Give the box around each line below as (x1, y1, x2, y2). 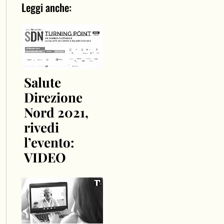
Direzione (23, 88, 82, 106)
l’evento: (23, 133, 74, 151)
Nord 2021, (23, 103, 88, 121)
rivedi (23, 118, 59, 136)
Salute (23, 73, 61, 91)
